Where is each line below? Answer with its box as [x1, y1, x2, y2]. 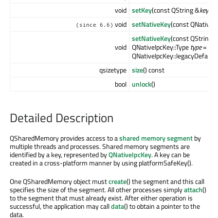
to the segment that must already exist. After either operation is [10, 192, 193, 203]
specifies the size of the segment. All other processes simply [10, 184, 184, 195]
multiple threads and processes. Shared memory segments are [10, 141, 190, 151]
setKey [132, 5, 152, 16]
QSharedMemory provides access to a [10, 132, 119, 143]
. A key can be [151, 149, 190, 160]
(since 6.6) [76, 21, 113, 29]
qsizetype [99, 65, 127, 75]
